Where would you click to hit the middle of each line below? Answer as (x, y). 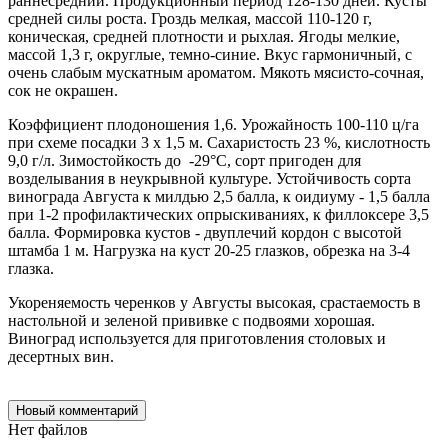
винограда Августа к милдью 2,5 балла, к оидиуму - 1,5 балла (219, 196)
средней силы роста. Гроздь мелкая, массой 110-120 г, (190, 18)
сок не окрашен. (63, 90)
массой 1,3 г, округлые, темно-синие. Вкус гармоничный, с (210, 54)
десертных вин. (65, 356)
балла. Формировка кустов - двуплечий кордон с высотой (205, 232)
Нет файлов (48, 429)
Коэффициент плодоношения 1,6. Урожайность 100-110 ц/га (213, 124)
